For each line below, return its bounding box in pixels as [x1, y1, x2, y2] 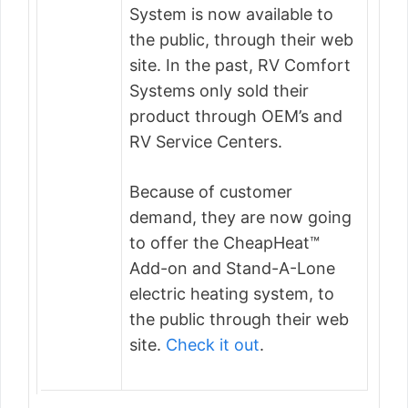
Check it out [166, 335, 260, 354]
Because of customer [129, 182, 292, 201]
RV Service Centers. [129, 132, 282, 151]
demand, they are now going [129, 208, 352, 227]
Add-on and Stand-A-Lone [129, 259, 335, 278]
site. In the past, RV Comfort [129, 56, 351, 75]
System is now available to [129, 5, 333, 24]
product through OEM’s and [129, 107, 342, 126]
